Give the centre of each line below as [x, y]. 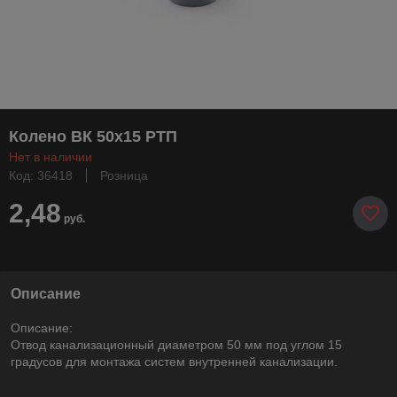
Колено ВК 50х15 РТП [93, 136]
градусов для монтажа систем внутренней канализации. [174, 361]
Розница [124, 175]
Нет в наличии [51, 156]
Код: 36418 [41, 175]
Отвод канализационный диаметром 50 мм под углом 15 [176, 344]
